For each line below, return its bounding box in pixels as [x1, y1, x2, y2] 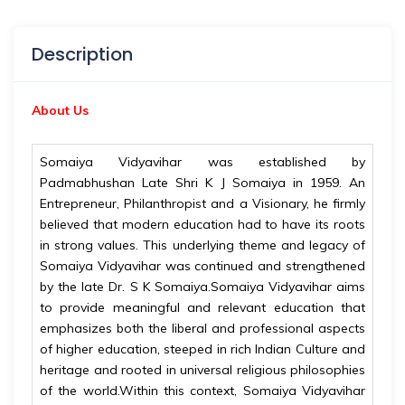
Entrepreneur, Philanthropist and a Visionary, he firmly [40, 195, 365, 212]
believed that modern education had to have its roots [40, 216, 365, 232]
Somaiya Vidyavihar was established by [40, 154, 365, 170]
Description [32, 42, 133, 67]
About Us [32, 102, 89, 118]
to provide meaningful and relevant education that [40, 299, 365, 316]
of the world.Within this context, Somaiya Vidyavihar [40, 382, 365, 399]
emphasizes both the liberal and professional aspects [40, 320, 365, 336]
